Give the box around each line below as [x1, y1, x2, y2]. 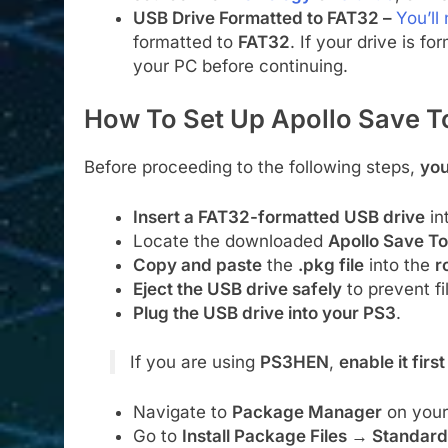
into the [363, 254, 435, 275]
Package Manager [231, 401, 382, 422]
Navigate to [132, 401, 232, 422]
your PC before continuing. [132, 55, 348, 76]
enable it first [338, 352, 445, 373]
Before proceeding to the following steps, [84, 157, 420, 178]
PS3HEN [259, 352, 329, 373]
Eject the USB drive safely [132, 278, 342, 299]
